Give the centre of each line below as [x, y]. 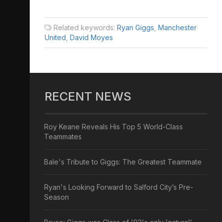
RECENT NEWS [88, 96]
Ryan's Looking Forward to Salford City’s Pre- [119, 187]
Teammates [63, 136]
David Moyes [91, 37]
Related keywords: [84, 27]
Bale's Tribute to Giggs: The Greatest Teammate [123, 162]
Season [56, 197]
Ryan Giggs [136, 27]
